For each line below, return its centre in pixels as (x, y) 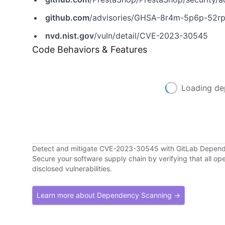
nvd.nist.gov (70, 36)
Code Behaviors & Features (90, 49)
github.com (67, 18)
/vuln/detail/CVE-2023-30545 (151, 36)
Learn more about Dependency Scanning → (108, 195)
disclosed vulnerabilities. (72, 168)
